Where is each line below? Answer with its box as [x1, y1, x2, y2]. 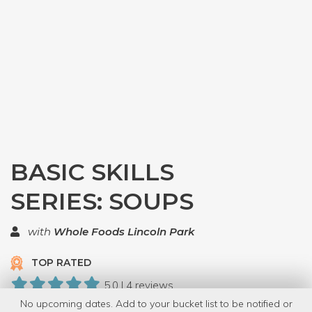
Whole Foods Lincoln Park [54, 225, 194, 238]
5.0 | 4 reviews [104, 279, 173, 292]
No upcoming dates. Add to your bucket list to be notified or [19, 297, 292, 310]
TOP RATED [29, 256, 91, 269]
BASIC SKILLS [10, 157, 174, 187]
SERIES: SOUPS [10, 187, 194, 216]
